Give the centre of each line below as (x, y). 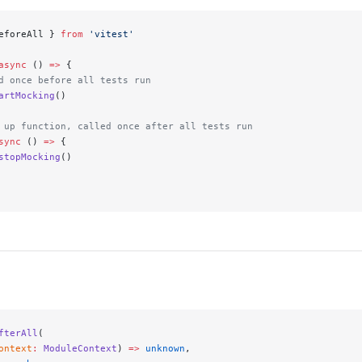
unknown (162, 349)
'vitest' (109, 34)
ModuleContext (78, 349)
